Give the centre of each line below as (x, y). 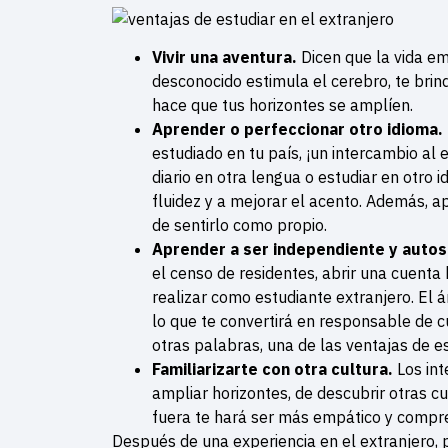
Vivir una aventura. (226, 57)
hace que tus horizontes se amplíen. (282, 105)
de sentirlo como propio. (239, 225)
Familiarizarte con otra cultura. (274, 369)
